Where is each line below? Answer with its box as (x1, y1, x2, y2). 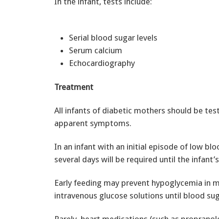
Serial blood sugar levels (69, 32, 161, 43)
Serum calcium (69, 45, 126, 55)
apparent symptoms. (54, 118, 131, 129)
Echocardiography (69, 58, 135, 68)
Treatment (54, 82, 93, 92)
